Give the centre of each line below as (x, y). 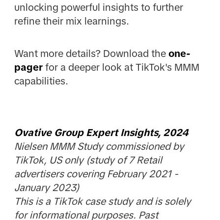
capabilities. (41, 81)
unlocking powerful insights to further (98, 7)
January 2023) (47, 187)
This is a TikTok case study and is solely (102, 201)
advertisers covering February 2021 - (96, 174)
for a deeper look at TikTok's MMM (121, 68)
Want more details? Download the (91, 54)
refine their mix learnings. (71, 21)
